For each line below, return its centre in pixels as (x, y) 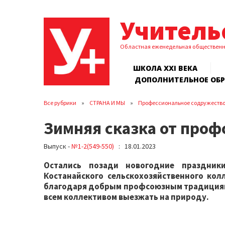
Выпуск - (58, 146)
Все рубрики (60, 103)
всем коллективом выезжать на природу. (126, 197)
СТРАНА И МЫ (107, 103)
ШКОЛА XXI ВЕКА (165, 68)
